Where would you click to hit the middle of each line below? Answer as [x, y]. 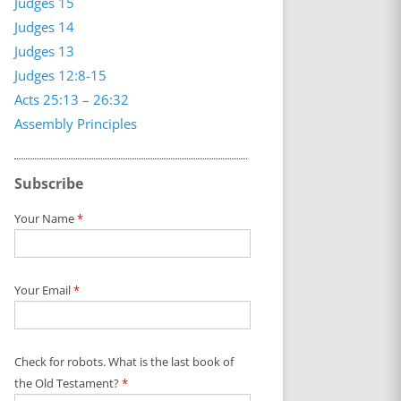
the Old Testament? [68, 383]
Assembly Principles [75, 124]
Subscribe [48, 183]
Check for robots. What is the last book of [124, 362]
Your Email [43, 290]
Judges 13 [44, 51]
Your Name [45, 218]
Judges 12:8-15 [60, 75]
